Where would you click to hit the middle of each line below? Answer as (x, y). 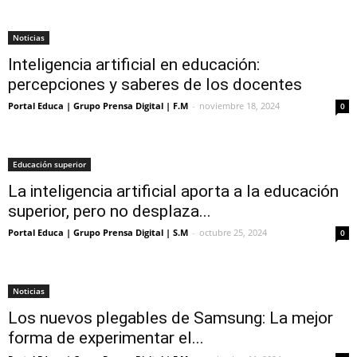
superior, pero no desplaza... (110, 211)
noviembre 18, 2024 (239, 106)
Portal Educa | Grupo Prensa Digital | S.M (98, 232)
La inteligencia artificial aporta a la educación (173, 191)
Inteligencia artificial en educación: (134, 65)
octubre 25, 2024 (233, 232)
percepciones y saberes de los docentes (155, 84)
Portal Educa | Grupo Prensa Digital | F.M (98, 106)
